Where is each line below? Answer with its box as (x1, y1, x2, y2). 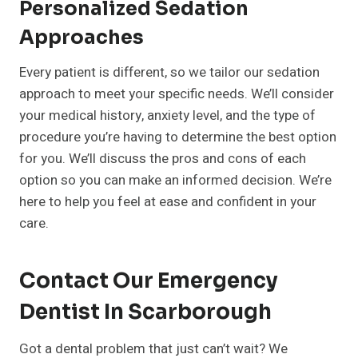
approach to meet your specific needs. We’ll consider (19, 84, 334, 105)
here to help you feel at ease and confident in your (19, 192, 316, 213)
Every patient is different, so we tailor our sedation (19, 62, 320, 83)
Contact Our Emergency (19, 268, 278, 295)
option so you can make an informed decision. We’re (19, 170, 332, 191)
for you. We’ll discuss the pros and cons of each (19, 149, 306, 169)
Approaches (19, 26, 144, 50)
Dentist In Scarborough (19, 299, 272, 326)
